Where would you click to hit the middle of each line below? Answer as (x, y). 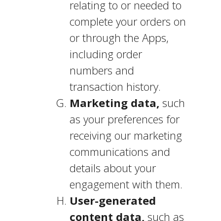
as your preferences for (124, 119)
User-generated (112, 200)
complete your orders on (128, 21)
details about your (112, 168)
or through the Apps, (119, 37)
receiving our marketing (126, 135)
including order (106, 54)
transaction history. (116, 86)
